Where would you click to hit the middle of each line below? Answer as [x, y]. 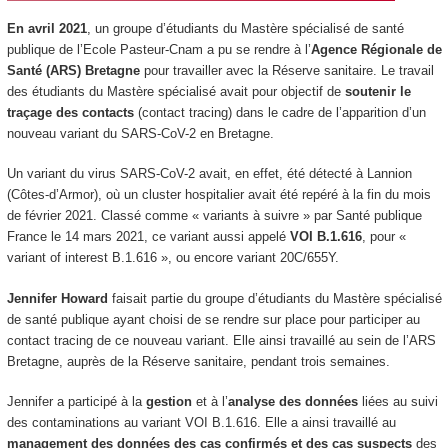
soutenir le [377, 91]
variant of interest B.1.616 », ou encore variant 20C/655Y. [172, 257]
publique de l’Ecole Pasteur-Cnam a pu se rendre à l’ [158, 49]
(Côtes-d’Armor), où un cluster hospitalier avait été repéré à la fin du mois [218, 194]
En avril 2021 [46, 28]
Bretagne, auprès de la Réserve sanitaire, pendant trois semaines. [198, 361]
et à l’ [209, 401]
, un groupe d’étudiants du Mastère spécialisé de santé [245, 28]
